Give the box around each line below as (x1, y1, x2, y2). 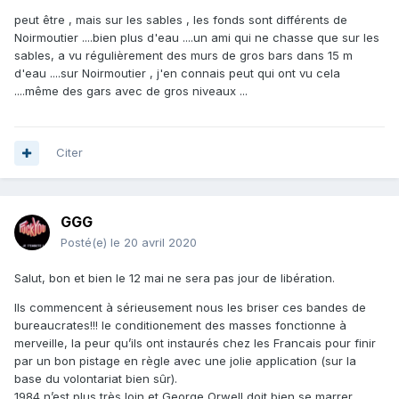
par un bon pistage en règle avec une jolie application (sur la (14, 354, 356, 369)
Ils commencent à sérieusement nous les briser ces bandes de (14, 300, 366, 315)
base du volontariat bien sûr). (14, 371, 181, 387)
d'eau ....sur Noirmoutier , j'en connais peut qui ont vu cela (14, 66, 340, 81)
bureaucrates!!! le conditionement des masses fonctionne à (14, 318, 346, 333)
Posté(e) (61, 235, 110, 250)
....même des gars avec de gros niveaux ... (14, 84, 248, 99)
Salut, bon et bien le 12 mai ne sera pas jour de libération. (14, 271, 335, 286)
